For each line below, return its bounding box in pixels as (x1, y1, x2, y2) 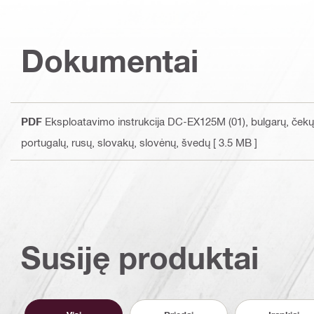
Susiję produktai (21, 239, 259, 277)
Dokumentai (21, 42, 198, 80)
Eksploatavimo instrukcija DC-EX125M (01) (45, 115, 245, 128)
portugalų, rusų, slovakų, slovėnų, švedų (21, 136, 210, 149)
